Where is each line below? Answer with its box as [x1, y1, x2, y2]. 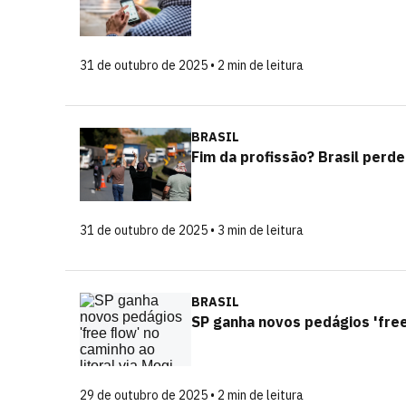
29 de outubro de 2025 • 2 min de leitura [80, 387, 304, 403]
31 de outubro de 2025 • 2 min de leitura [80, 57, 304, 73]
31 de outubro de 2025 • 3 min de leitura [80, 222, 304, 238]
